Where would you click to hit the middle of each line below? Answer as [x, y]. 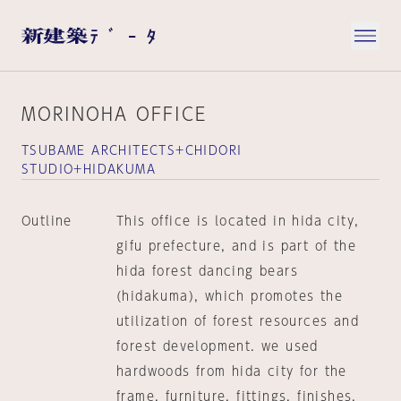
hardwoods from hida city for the [231, 371]
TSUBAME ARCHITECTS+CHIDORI [132, 150]
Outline [47, 221]
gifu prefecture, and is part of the [236, 246]
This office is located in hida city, [238, 221]
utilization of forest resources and [237, 321]
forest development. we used [217, 346]
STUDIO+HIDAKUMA [89, 169]
